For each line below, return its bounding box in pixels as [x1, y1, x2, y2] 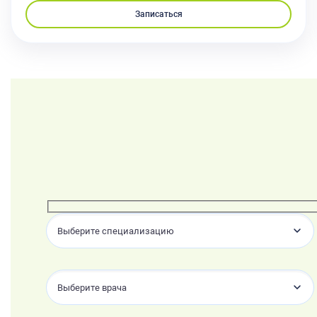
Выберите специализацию [57, 225, 174, 236]
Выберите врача [57, 282, 127, 293]
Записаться [134, 8, 183, 19]
